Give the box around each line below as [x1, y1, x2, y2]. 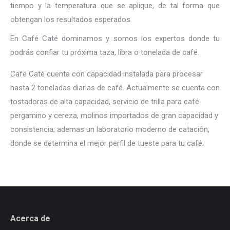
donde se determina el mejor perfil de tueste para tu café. [10, 139, 204, 148]
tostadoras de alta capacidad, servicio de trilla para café [10, 97, 199, 106]
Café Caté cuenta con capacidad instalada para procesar [10, 69, 203, 79]
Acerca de [10, 214, 50, 223]
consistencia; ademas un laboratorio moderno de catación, [10, 125, 209, 134]
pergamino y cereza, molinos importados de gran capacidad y [10, 111, 218, 120]
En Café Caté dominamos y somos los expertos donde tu [10, 34, 220, 43]
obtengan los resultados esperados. [10, 15, 132, 24]
